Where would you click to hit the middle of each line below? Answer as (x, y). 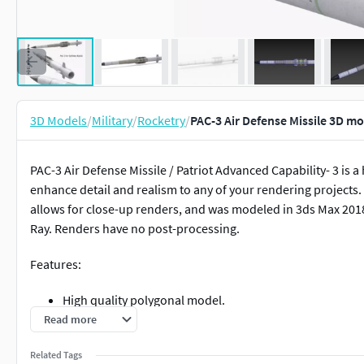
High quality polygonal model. (144, 300)
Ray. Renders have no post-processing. (135, 228)
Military (112, 120)
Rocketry (161, 120)
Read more (70, 319)
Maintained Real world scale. (140, 319)
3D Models (58, 120)
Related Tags (56, 355)
